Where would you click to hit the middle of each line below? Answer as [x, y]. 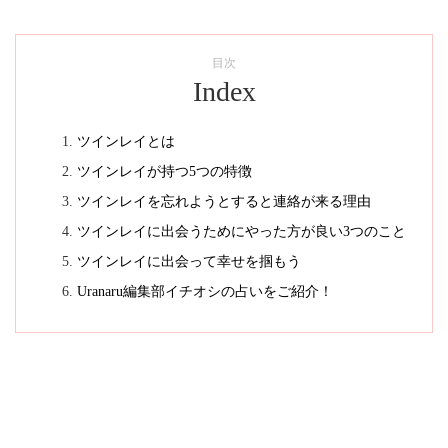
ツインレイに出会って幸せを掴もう [188, 261]
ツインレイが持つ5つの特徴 [164, 171]
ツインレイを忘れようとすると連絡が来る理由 [223, 201]
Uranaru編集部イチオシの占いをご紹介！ [204, 291]
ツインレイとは [125, 141]
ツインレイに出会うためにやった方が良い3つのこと [241, 231]
